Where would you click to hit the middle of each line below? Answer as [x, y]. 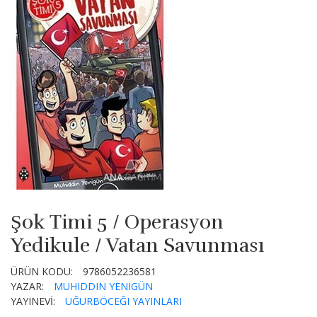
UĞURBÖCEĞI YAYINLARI [123, 301]
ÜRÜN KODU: [42, 271]
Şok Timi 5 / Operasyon [117, 222]
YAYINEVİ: [33, 301]
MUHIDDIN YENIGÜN [103, 286]
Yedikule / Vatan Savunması [138, 246]
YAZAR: [27, 286]
